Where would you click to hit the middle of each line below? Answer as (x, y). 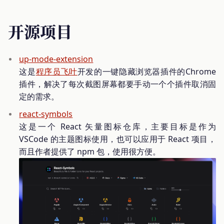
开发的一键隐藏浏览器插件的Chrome (147, 72)
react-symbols (46, 114)
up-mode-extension (56, 59)
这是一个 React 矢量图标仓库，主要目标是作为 (117, 127)
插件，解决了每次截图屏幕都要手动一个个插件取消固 (117, 84)
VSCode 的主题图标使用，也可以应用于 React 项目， (117, 139)
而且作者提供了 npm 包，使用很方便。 (90, 152)
